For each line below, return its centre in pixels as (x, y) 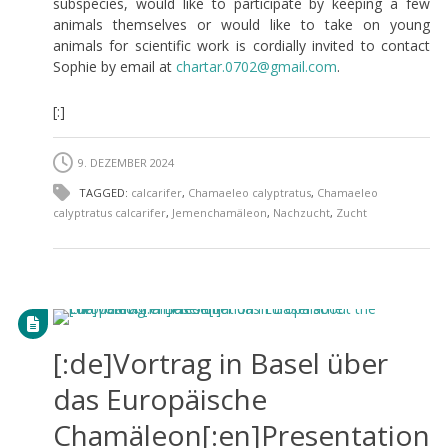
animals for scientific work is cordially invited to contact (241, 45)
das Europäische (159, 398)
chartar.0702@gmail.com (256, 66)
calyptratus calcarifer (109, 212)
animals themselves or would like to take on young (241, 24)
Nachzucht (301, 212)
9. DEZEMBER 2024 (125, 162)
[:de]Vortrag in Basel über (220, 362)
